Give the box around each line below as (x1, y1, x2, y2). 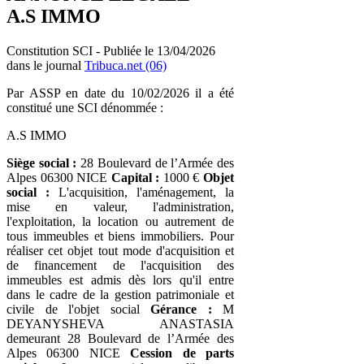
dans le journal (6, 58, 84, 72)
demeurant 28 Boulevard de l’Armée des (6, 331, 234, 345)
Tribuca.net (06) (84, 58, 167, 72)
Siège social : (6, 155, 77, 170)
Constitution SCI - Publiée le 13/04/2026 (6, 43, 215, 58)
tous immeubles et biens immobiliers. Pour (6, 228, 234, 243)
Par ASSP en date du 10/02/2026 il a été (6, 85, 234, 100)
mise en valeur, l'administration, (6, 199, 234, 214)
